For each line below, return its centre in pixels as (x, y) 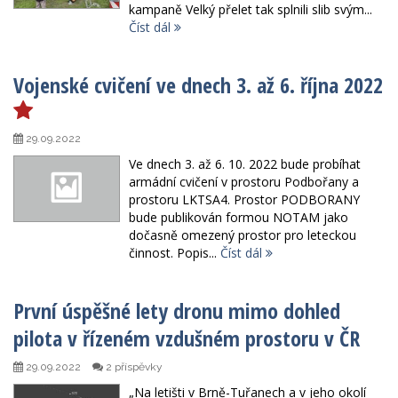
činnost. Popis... (175, 253)
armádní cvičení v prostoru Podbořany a (244, 182)
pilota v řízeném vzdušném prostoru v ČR (187, 338)
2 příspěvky (133, 367)
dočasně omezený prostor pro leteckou (243, 235)
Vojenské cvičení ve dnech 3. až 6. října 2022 (198, 85)
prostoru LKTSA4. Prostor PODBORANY (244, 200)
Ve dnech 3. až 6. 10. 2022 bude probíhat (245, 164)
